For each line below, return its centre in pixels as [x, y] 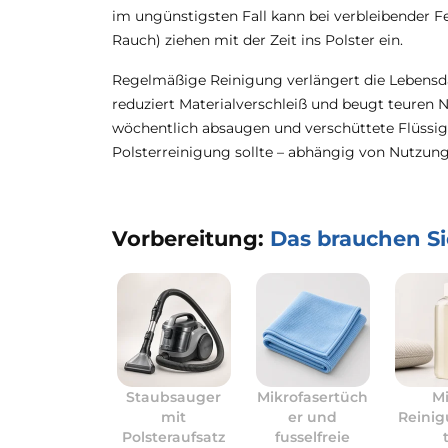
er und [313, 417]
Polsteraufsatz [174, 437]
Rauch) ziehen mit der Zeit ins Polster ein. [257, 40]
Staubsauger [174, 397]
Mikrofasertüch [313, 397]
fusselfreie [313, 437]
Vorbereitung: [191, 238]
